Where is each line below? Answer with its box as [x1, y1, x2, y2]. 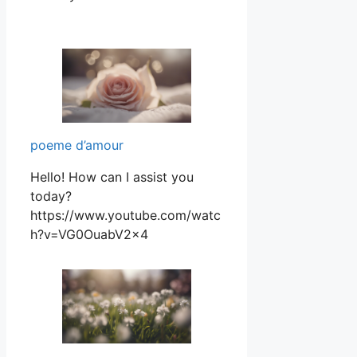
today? [30, 187, 72, 204]
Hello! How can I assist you [30, 168, 194, 185]
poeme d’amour [30, 136, 124, 153]
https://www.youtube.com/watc [30, 206, 221, 223]
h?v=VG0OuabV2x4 [30, 226, 148, 242]
